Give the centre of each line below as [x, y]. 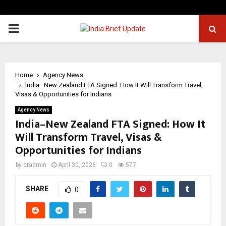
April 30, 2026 [77, 165]
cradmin [35, 165]
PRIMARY [33, 28]
